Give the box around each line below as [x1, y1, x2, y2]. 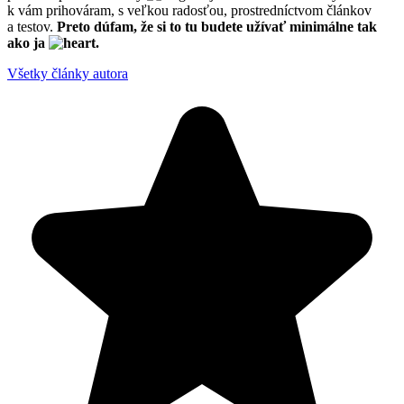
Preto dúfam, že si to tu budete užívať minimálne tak [57, 18, 377, 34]
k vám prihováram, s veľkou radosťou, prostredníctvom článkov [7, 2, 372, 18]
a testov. [7, 18, 57, 34]
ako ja [7, 34, 49, 50]
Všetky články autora [7, 65, 128, 81]
